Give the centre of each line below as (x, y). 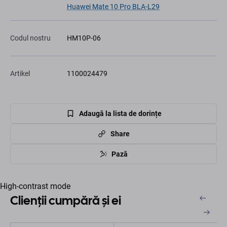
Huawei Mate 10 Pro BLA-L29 (113, 7)
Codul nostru (30, 38)
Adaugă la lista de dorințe (120, 113)
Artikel (20, 74)
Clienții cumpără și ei (66, 201)
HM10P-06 (84, 38)
